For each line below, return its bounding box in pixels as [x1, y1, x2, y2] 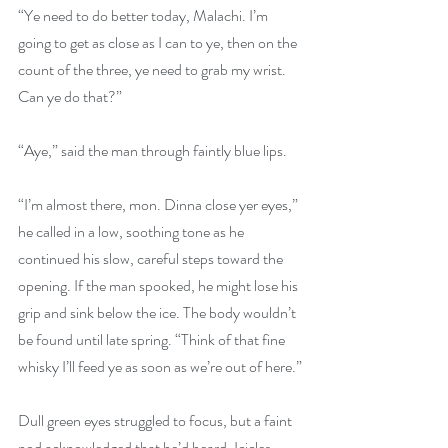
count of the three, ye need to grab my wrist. [18, 57, 289, 81]
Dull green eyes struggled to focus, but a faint [18, 408, 295, 432]
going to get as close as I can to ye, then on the [18, 30, 300, 54]
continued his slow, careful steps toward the [18, 246, 286, 270]
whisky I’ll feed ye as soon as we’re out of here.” [18, 354, 302, 378]
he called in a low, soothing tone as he [18, 219, 247, 243]
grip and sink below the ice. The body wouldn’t [18, 300, 299, 324]
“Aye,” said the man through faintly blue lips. [18, 138, 287, 162]
